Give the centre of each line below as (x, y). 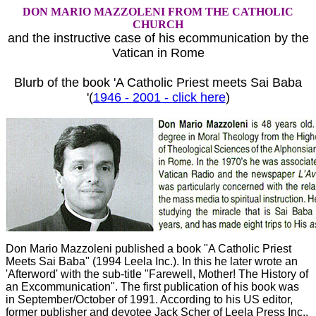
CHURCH (158, 24)
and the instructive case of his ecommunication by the (158, 38)
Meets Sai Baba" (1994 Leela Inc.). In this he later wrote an (152, 261)
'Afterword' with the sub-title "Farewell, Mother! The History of (157, 274)
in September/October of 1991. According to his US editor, (149, 299)
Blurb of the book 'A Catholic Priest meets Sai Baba (158, 83)
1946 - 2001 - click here (159, 97)
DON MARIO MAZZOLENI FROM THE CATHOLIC (158, 12)
